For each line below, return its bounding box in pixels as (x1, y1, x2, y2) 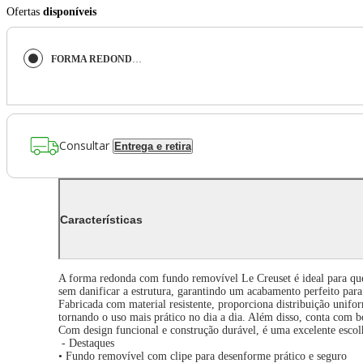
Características (60, 212, 143, 226)
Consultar (59, 137, 109, 153)
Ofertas (6, 6, 43, 19)
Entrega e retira (114, 139, 191, 152)
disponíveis (43, 6, 96, 19)
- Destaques (58, 337, 114, 350)
